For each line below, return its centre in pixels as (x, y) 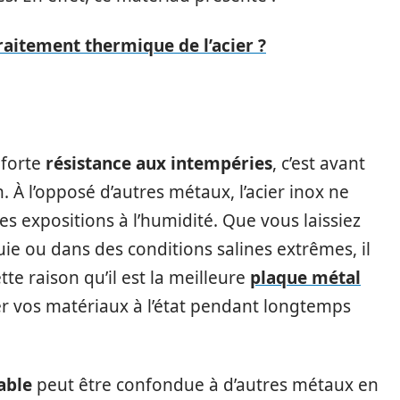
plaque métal (305, 278)
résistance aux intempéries (159, 163)
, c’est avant (319, 163)
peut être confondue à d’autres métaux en (205, 385)
